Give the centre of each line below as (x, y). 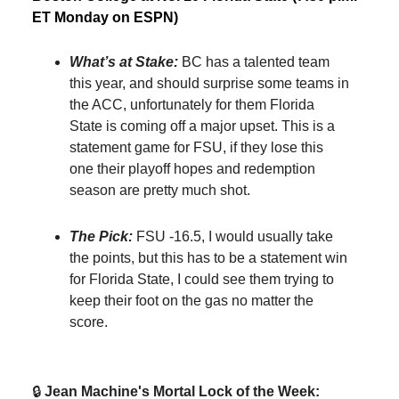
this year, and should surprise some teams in (209, 84)
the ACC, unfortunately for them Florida (192, 105)
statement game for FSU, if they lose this (196, 148)
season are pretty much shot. (160, 191)
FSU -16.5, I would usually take (235, 237)
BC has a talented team (256, 62)
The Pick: (103, 237)
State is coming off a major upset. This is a (202, 126)
